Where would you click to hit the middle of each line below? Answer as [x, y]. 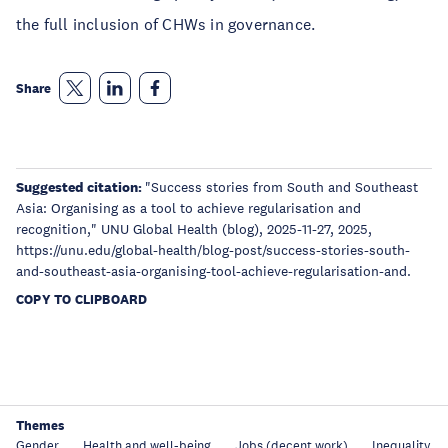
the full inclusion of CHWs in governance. [166, 24]
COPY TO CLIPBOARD [82, 299]
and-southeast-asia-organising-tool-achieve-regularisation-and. [213, 271]
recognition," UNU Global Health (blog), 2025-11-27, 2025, [194, 229]
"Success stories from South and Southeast [281, 187]
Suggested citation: [80, 187]
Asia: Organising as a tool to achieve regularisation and [188, 208]
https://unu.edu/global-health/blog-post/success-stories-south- [213, 250]
